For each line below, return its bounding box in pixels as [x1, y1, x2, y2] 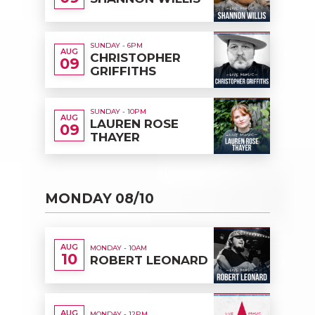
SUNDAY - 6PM [90, 41, 143, 51]
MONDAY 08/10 [45, 190, 154, 207]
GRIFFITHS [90, 64, 156, 79]
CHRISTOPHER [90, 51, 181, 65]
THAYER [90, 130, 140, 145]
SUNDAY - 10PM [90, 107, 146, 117]
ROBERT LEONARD [90, 252, 208, 267]
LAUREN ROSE [90, 117, 179, 131]
